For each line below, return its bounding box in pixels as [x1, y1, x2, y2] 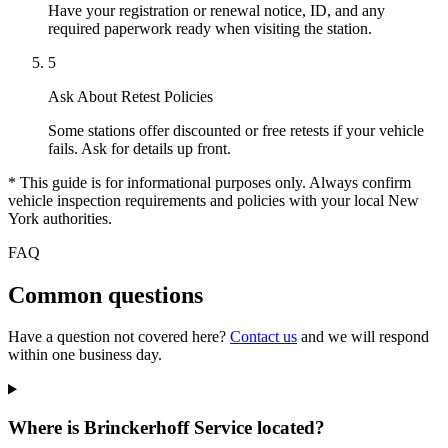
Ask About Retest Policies [48, 87, 213, 105]
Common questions [8, 281, 203, 308]
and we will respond [297, 328, 429, 346]
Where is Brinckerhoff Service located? [8, 417, 325, 439]
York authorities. [8, 209, 112, 227]
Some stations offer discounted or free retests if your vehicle [48, 121, 424, 139]
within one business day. [8, 346, 162, 364]
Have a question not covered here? [8, 328, 230, 346]
